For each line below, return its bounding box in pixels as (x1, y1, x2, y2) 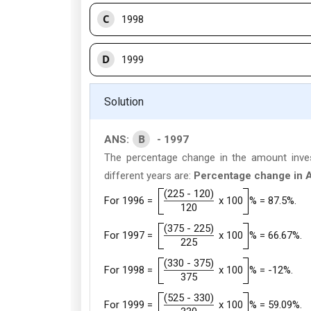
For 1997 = (104, 228, 153, 242)
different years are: (104, 169, 194, 182)
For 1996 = (104, 194, 153, 207)
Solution (104, 95, 144, 108)
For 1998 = (104, 263, 153, 276)
